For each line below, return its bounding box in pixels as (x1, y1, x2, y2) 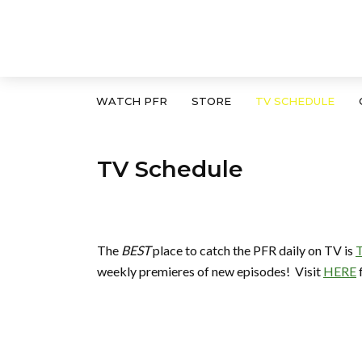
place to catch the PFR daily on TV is (150, 242, 356, 258)
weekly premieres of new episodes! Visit (97, 263, 323, 279)
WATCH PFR (96, 95, 167, 107)
